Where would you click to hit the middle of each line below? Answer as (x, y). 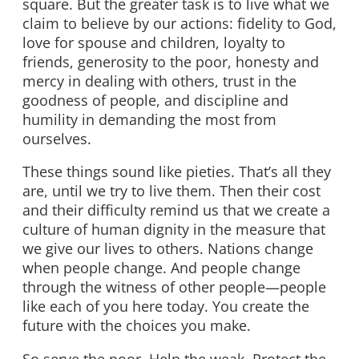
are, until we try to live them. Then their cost (171, 191)
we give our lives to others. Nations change (168, 249)
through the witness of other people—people (174, 287)
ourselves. (57, 138)
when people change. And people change (161, 268)
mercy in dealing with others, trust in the (159, 81)
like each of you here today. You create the (166, 307)
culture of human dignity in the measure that (174, 230)
